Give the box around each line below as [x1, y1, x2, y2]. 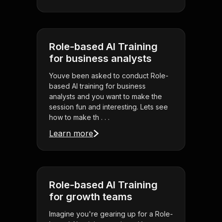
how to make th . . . [49, 113, 110, 122]
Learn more [49, 128, 93, 139]
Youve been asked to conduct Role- [49, 71, 168, 80]
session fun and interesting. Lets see [49, 103, 168, 111]
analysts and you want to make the [49, 92, 162, 101]
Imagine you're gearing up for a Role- [49, 210, 173, 219]
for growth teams [49, 191, 132, 203]
